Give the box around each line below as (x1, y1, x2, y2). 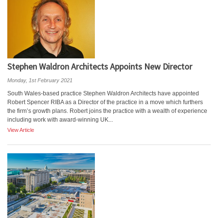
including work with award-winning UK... (7, 116, 113, 123)
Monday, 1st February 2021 (7, 77, 73, 83)
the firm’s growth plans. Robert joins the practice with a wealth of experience (7, 108, 207, 114)
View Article (7, 127, 34, 133)
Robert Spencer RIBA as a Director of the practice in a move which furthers (7, 99, 203, 106)
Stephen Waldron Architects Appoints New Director (7, 61, 192, 72)
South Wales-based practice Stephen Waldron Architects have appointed (7, 90, 199, 97)
